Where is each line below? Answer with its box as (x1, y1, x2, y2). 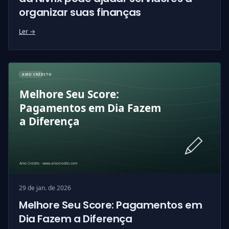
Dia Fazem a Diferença (19, 212, 132, 226)
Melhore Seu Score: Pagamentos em (19, 198, 202, 213)
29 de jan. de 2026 (19, 185, 71, 192)
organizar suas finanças (19, 5, 141, 19)
